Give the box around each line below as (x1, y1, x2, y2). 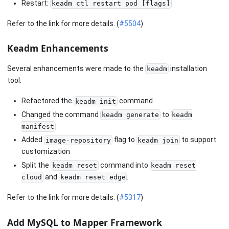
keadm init (75, 97, 116, 105)
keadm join (138, 136, 179, 144)
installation (168, 64, 207, 73)
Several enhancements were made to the (7, 64, 145, 73)
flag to (112, 135, 136, 144)
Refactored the (21, 97, 74, 105)
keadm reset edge (60, 173, 126, 181)
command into (98, 161, 150, 169)
